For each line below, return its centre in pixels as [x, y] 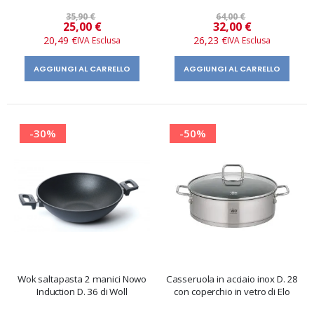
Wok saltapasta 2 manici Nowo [82, 279]
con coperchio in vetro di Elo [232, 292]
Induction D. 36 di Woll [82, 292]
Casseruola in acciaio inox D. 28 [232, 279]
